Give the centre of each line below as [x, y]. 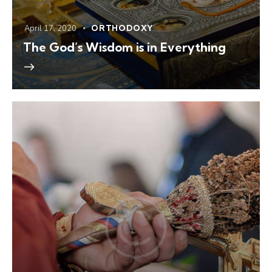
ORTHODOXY [123, 28]
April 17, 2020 [50, 29]
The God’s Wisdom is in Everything [124, 47]
